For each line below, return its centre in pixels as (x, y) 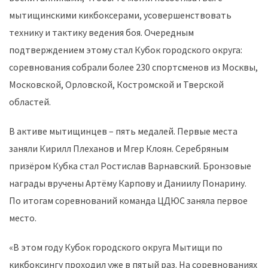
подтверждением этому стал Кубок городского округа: (126, 49)
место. (23, 217)
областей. (30, 101)
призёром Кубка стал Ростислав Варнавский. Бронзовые (130, 165)
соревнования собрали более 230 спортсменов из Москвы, (133, 67)
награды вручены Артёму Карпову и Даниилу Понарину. (128, 183)
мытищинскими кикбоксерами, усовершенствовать (120, 15)
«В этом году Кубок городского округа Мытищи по (116, 247)
